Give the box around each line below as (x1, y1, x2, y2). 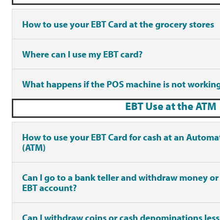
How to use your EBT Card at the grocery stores (22, 18, 214, 30)
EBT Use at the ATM (125, 99, 217, 113)
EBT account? (22, 181, 77, 193)
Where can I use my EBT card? (22, 48, 142, 60)
